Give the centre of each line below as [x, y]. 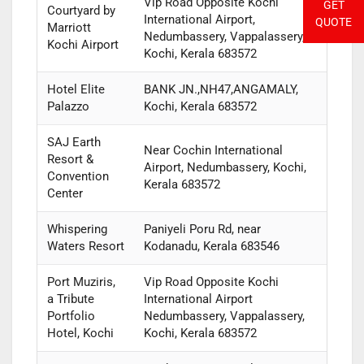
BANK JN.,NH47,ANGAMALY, [221, 90]
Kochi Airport [82, 45]
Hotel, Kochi [80, 334]
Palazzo [68, 107]
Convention [78, 177]
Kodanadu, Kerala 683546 [211, 247]
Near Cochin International [213, 151]
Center [65, 194]
